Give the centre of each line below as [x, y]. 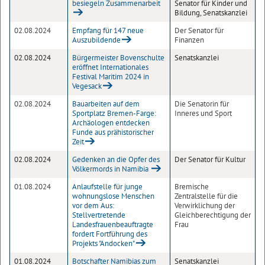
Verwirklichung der [205, 206]
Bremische [192, 187]
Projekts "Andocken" [104, 243]
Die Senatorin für [202, 104]
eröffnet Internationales [110, 67]
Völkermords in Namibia [111, 169]
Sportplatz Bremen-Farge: [114, 113]
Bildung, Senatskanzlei [211, 13]
